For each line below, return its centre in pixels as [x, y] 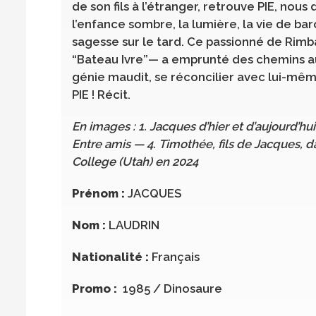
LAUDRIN [133, 225]
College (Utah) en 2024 [136, 162]
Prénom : [100, 193]
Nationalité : [110, 257]
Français [174, 257]
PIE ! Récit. [101, 95]
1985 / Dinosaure [172, 288]
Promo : [97, 288]
